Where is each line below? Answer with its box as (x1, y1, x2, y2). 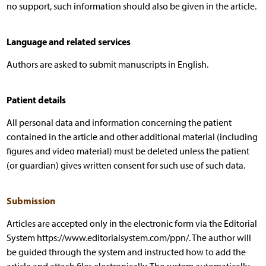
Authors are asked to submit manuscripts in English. (6, 58, 208, 70)
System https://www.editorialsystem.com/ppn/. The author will (6, 232, 251, 243)
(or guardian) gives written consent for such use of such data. (6, 159, 245, 171)
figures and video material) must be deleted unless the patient (6, 145, 249, 157)
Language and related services (6, 35, 131, 47)
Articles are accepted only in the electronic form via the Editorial (6, 217, 257, 229)
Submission (6, 194, 55, 207)
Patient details (6, 93, 66, 106)
